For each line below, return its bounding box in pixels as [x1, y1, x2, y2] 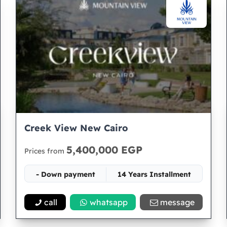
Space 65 [98, 188, 130, 197]
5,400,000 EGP [66, 143, 142, 156]
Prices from [24, 146, 66, 156]
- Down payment [35, 170, 95, 179]
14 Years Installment [118, 170, 192, 179]
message [160, 197, 195, 207]
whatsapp [89, 197, 128, 207]
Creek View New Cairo [24, 122, 128, 134]
